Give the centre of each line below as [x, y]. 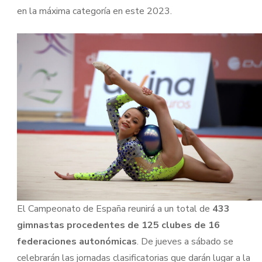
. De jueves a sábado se [185, 242]
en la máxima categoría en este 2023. [94, 11]
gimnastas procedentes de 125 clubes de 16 [118, 225]
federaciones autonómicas [77, 242]
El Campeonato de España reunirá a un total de [114, 209]
